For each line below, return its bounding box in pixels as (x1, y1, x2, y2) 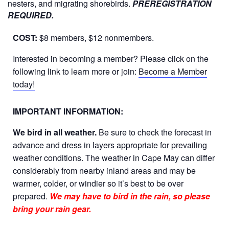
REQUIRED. (8, 9, 54, 21)
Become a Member (139, 65, 207, 77)
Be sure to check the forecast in (97, 126, 212, 138)
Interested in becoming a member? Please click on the (13, 52, 209, 64)
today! (13, 78, 35, 90)
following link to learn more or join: (13, 65, 139, 77)
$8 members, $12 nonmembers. (37, 31, 154, 43)
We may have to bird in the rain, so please (50, 190, 210, 202)
